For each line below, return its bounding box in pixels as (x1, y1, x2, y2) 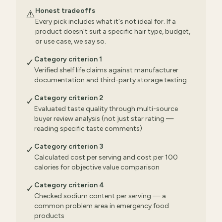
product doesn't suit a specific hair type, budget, (35, 27, 190, 36)
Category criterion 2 (34, 94, 103, 102)
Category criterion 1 (34, 55, 102, 63)
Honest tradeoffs (35, 6, 95, 15)
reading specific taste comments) (34, 124, 142, 133)
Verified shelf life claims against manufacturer (34, 66, 178, 74)
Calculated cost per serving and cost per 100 (34, 153, 178, 162)
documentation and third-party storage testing (34, 76, 187, 84)
